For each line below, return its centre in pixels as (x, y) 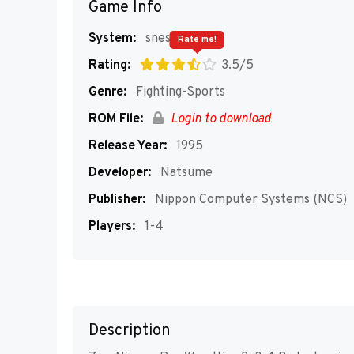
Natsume (185, 173)
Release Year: (128, 146)
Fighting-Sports (179, 92)
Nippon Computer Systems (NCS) (249, 200)
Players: (112, 227)
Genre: (107, 92)
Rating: (109, 66)
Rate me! (197, 40)
